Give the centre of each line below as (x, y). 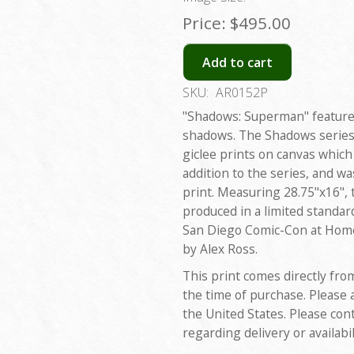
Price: (204, 23)
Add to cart (237, 62)
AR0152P (242, 93)
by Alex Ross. (220, 249)
